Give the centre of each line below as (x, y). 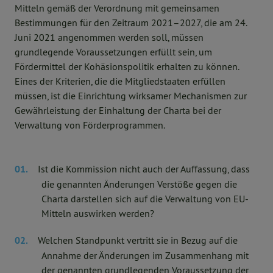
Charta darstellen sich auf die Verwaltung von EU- (145, 199)
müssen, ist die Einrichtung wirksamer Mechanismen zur (131, 96)
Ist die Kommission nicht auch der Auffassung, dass (144, 169)
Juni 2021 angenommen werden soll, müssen (109, 37)
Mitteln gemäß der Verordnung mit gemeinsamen (117, 8)
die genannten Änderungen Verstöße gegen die (139, 184)
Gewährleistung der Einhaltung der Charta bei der (118, 110)
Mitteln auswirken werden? (98, 213)
